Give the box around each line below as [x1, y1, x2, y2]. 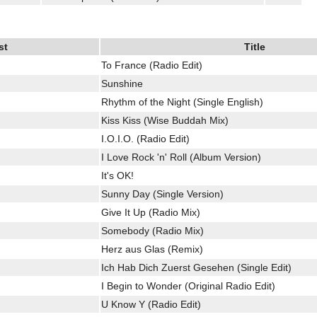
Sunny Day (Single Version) [101, 188, 224, 200]
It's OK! [101, 169, 134, 181]
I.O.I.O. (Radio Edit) [101, 132, 190, 144]
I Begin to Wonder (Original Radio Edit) [101, 279, 275, 292]
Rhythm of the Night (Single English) [101, 96, 263, 108]
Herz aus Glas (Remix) [101, 243, 203, 255]
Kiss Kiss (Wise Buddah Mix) [101, 114, 229, 126]
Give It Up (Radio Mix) [101, 206, 200, 218]
